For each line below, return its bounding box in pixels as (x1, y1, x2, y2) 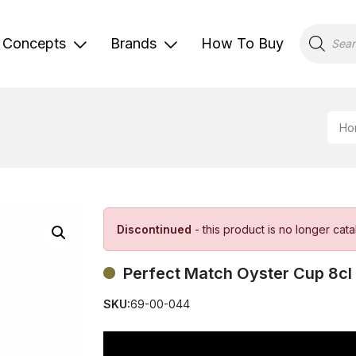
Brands (110, 34, 157, 52)
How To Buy (201, 34, 284, 52)
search (299, 32, 335, 46)
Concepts (2, 34, 66, 52)
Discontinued (117, 222, 192, 236)
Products (299, 21, 346, 35)
